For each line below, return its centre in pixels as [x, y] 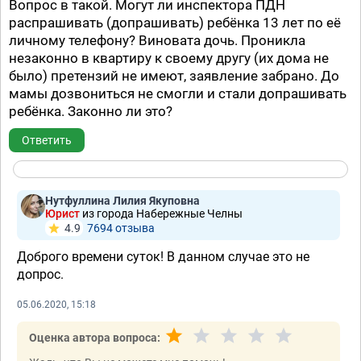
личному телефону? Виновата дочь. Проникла [157, 40]
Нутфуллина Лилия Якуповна [122, 201]
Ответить [47, 140]
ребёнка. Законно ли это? [91, 111]
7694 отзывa [121, 228]
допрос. [40, 274]
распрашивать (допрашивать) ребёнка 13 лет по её [175, 23]
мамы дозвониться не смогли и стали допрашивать [178, 93]
